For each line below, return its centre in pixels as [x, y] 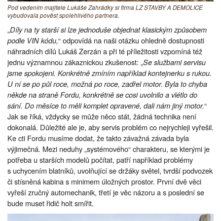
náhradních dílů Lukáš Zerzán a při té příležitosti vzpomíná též [105, 51]
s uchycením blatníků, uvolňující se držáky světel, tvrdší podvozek [110, 170]
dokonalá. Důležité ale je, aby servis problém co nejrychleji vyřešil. [110, 127]
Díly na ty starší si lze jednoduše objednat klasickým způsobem [108, 29]
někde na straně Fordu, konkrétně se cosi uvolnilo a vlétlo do [102, 94]
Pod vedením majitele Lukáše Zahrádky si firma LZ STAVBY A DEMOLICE [105, 7]
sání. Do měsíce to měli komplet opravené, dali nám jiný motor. [106, 105]
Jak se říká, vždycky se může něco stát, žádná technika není [102, 116]
